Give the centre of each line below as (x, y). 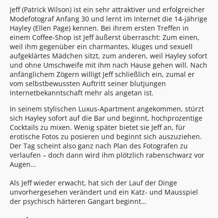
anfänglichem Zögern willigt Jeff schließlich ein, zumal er (102, 74)
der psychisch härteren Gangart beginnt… (78, 201)
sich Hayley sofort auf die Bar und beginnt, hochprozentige (106, 118)
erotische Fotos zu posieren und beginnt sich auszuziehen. (106, 137)
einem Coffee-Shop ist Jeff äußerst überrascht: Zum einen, (105, 37)
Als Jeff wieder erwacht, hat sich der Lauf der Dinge (93, 183)
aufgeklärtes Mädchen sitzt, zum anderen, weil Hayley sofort (109, 56)
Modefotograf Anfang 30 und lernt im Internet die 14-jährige (109, 19)
